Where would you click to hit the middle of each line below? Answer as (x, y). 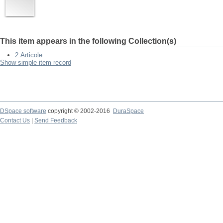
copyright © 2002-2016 (80, 111)
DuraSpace (128, 111)
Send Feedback (56, 120)
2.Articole (29, 55)
